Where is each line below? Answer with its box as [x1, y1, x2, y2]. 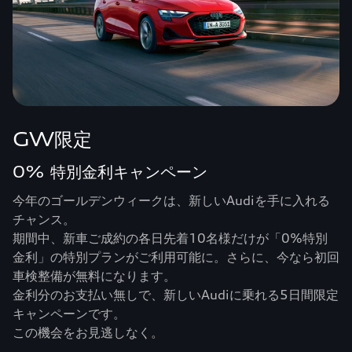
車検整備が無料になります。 [13, 268, 176, 284]
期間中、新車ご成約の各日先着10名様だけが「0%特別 [13, 230, 328, 246]
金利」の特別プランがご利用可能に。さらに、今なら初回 [13, 249, 339, 265]
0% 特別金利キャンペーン [13, 162, 207, 181]
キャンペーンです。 [13, 306, 126, 321]
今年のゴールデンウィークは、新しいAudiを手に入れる [13, 192, 330, 208]
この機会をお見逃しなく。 [13, 324, 163, 340]
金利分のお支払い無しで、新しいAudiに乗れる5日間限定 [13, 287, 339, 302]
